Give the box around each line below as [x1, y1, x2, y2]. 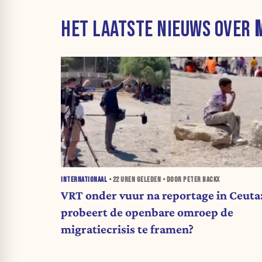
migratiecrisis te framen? [61, 222, 194, 237]
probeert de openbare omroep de [61, 205, 233, 220]
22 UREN [112, 175, 135, 185]
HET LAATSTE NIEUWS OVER [61, 16, 254, 43]
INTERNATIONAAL [61, 175, 107, 185]
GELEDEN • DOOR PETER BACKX [135, 175, 220, 185]
